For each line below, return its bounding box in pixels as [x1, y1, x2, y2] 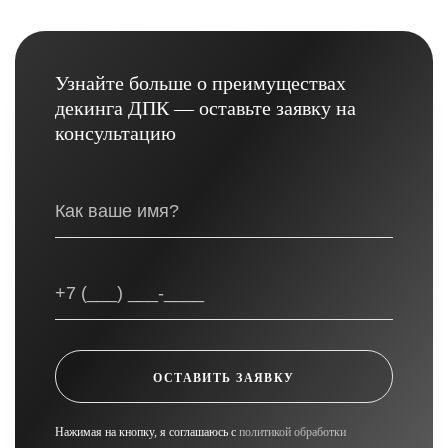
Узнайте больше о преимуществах [55, 72, 346, 95]
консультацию [55, 122, 176, 145]
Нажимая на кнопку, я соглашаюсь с [55, 425, 239, 440]
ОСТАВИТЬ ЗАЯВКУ [153, 370, 295, 385]
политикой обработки [239, 425, 346, 440]
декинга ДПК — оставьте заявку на [55, 97, 356, 120]
